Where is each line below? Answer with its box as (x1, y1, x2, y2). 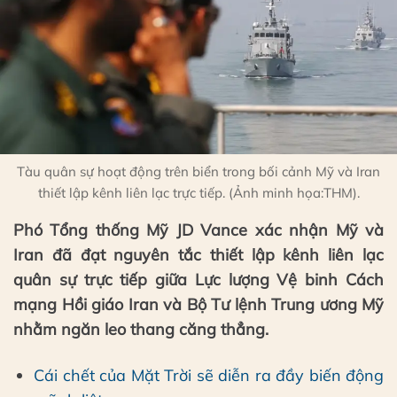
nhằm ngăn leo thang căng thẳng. (13, 319, 269, 340)
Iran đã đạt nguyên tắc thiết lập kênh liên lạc (13, 245, 384, 266)
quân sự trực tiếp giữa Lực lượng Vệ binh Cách (13, 269, 384, 291)
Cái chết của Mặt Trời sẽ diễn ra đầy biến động (34, 364, 384, 385)
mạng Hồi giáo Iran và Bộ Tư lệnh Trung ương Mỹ (13, 294, 384, 315)
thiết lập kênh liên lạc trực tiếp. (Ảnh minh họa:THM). (37, 184, 360, 202)
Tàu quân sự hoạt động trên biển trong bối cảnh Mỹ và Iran (17, 163, 380, 181)
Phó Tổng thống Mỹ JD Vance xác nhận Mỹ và (13, 220, 384, 241)
